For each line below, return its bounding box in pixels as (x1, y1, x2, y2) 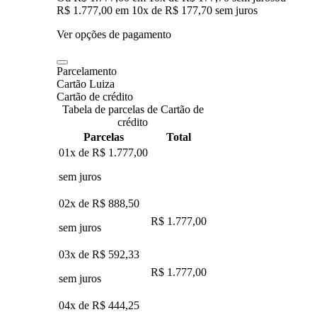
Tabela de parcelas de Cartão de (62, 103, 204, 115)
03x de (59, 248, 92, 260)
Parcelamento (57, 64, 117, 77)
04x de (59, 299, 92, 311)
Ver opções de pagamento (57, 28, 171, 40)
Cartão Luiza (57, 77, 115, 90)
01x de (59, 146, 92, 158)
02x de (59, 197, 92, 209)
